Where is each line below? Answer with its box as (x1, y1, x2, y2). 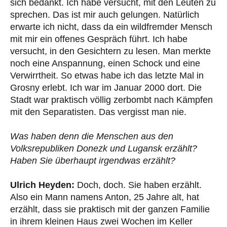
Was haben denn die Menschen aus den (10, 131, 173, 141)
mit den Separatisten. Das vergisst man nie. (10, 106, 186, 117)
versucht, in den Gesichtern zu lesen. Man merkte (10, 46, 211, 56)
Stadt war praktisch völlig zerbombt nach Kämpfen (10, 94, 213, 105)
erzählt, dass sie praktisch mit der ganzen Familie (10, 204, 210, 214)
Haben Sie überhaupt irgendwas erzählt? (10, 155, 175, 166)
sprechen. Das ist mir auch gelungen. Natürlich (10, 9, 199, 20)
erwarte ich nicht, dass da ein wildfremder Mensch (10, 21, 212, 32)
